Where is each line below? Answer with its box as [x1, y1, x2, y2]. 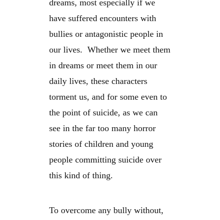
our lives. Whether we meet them [49, 45, 170, 55]
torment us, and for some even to [49, 92, 167, 102]
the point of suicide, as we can [49, 108, 158, 118]
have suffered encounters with [49, 13, 156, 24]
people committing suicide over [49, 155, 162, 165]
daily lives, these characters [49, 76, 147, 86]
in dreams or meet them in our [49, 60, 157, 71]
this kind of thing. [49, 170, 113, 181]
